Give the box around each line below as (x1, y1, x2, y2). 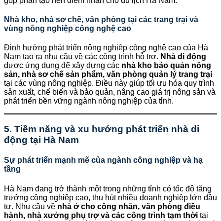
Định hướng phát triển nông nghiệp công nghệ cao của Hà (4, 43, 208, 52)
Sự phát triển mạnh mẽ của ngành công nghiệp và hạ (4, 156, 203, 165)
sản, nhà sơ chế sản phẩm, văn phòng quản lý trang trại (4, 70, 212, 79)
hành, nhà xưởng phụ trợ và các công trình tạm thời (4, 211, 198, 220)
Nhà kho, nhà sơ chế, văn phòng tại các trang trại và (4, 15, 198, 24)
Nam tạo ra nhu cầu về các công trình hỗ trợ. (4, 52, 160, 61)
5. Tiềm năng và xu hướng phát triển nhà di (4, 124, 199, 134)
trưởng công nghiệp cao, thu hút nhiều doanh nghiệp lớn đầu (4, 193, 217, 202)
